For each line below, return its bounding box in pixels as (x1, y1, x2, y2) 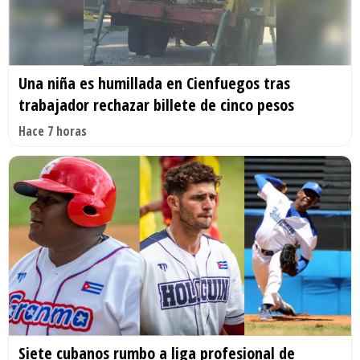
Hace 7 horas (18, 121, 87, 140)
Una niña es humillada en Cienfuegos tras (18, 72, 290, 94)
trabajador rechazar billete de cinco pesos (18, 93, 294, 116)
